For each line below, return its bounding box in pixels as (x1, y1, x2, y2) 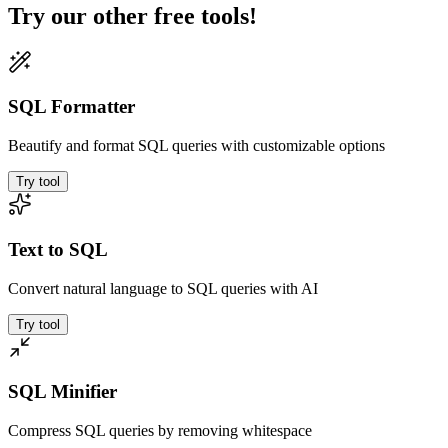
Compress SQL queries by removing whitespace (8, 422, 312, 439)
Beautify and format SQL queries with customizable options (8, 137, 385, 155)
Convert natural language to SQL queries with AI (8, 279, 318, 297)
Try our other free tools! (8, 2, 257, 29)
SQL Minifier (8, 381, 117, 403)
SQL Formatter (8, 96, 135, 118)
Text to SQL (8, 238, 108, 260)
